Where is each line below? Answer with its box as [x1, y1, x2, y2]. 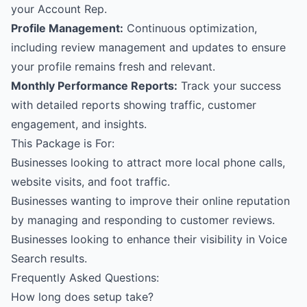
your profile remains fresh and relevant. [11, 60, 215, 74]
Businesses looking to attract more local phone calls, [11, 156, 285, 170]
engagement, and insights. [11, 117, 147, 132]
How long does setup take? [11, 290, 153, 304]
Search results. [11, 251, 87, 266]
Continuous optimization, [123, 21, 257, 36]
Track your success [177, 79, 281, 93]
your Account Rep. [11, 2, 107, 16]
